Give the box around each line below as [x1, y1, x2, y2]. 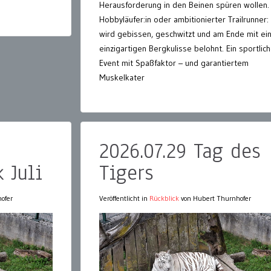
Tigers [99, 158, 153, 187]
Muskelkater [99, 71, 145, 83]
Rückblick [149, 193, 179, 203]
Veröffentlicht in [99, 193, 149, 203]
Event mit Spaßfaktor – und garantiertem [99, 57, 249, 68]
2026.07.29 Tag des [99, 136, 260, 165]
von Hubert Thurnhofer [179, 193, 251, 203]
